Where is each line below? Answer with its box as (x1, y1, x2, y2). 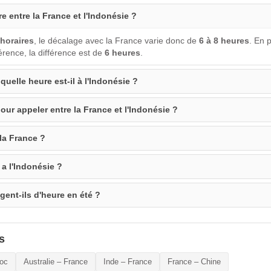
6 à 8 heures (199, 35, 249, 45)
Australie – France (24, 256, 88, 266)
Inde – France (103, 256, 152, 266)
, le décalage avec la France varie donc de (34, 35, 199, 45)
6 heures (105, 47, 140, 57)
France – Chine (168, 256, 221, 266)
